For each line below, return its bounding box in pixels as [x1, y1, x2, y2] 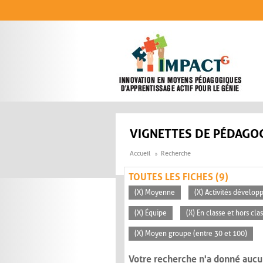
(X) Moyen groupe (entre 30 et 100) [134, 230, 247, 238]
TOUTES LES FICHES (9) [129, 171, 228, 183]
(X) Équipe [134, 209, 167, 218]
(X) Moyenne [134, 188, 175, 197]
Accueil [130, 150, 150, 158]
